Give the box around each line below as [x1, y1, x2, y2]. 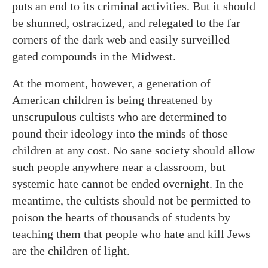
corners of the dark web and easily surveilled [12, 33, 230, 46]
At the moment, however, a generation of [12, 77, 211, 90]
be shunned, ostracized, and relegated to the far [12, 16, 240, 29]
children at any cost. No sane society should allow [12, 144, 255, 157]
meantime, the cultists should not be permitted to [12, 194, 251, 207]
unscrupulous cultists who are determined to [12, 110, 227, 123]
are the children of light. [12, 244, 130, 257]
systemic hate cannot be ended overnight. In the [12, 177, 243, 190]
